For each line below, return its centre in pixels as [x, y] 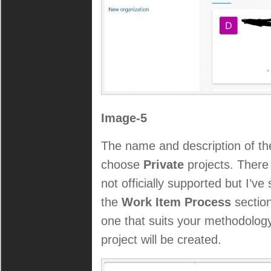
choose [122, 165]
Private [164, 165]
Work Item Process [176, 202]
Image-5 [124, 118]
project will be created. [161, 240]
